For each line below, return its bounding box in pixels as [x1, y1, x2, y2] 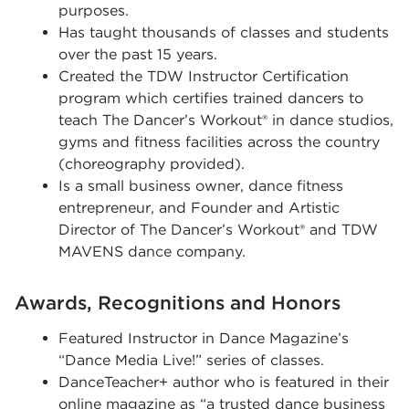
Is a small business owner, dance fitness [58, 177, 343, 195]
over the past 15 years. [58, 46, 222, 64]
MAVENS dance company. [58, 243, 246, 261]
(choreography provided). [58, 155, 249, 173]
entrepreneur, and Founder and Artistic [58, 199, 340, 217]
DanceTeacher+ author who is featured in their [58, 373, 389, 392]
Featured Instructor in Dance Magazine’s [58, 330, 349, 348]
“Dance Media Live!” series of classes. [58, 351, 324, 370]
